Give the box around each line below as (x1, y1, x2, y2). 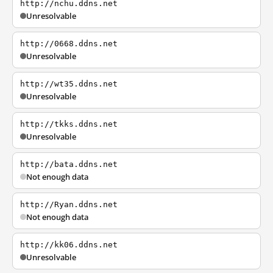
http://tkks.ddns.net (20, 119, 118, 129)
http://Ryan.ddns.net (20, 200, 118, 209)
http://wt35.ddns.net (20, 79, 118, 88)
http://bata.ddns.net (20, 160, 118, 169)
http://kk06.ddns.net (20, 240, 118, 249)
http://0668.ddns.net (20, 39, 118, 48)
